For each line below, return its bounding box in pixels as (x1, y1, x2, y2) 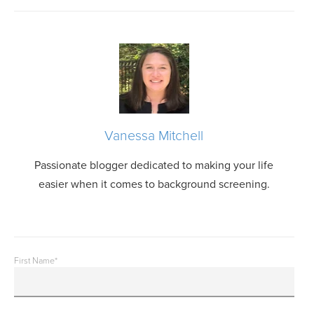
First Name (14, 256, 55, 267)
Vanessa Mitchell (104, 127, 204, 144)
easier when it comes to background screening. (38, 177, 270, 191)
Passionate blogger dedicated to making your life (34, 158, 274, 172)
